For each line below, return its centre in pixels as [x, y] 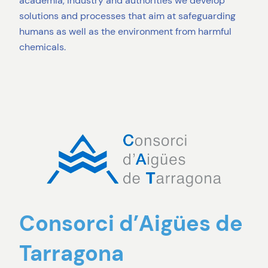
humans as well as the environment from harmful [125, 31]
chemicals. [42, 47]
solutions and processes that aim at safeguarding [127, 16]
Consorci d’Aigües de [131, 224]
